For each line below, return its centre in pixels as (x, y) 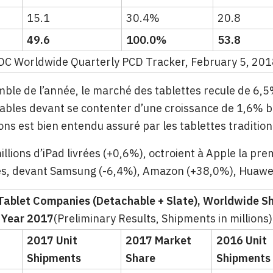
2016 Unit (242, 241)
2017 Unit (52, 241)
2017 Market (158, 241)
